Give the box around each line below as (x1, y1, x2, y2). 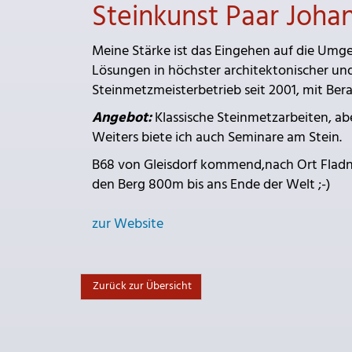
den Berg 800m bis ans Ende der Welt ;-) (92, 174, 331, 197)
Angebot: (92, 107, 152, 130)
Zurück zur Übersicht (90, 277, 192, 296)
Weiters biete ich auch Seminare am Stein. (92, 126, 342, 150)
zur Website (92, 213, 163, 236)
